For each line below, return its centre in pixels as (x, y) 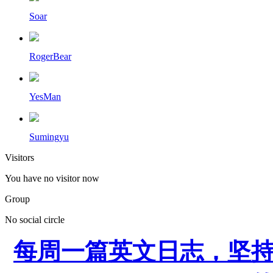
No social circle (35, 219)
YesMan (45, 96)
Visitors (19, 157)
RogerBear (50, 56)
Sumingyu (49, 136)
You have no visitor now (52, 178)
